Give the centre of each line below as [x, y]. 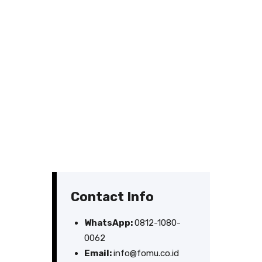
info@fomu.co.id [146, 254]
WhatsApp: [109, 223]
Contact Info [113, 197]
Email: [99, 254]
